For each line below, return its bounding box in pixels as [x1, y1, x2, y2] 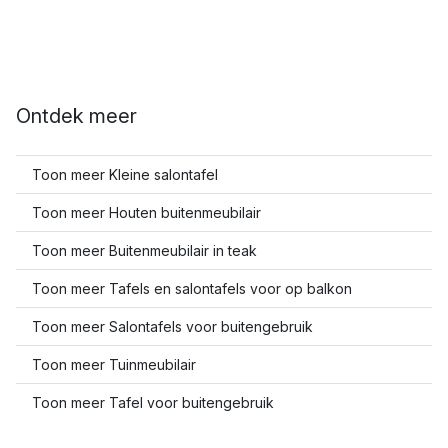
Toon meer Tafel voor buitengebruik [32, 394, 274, 411]
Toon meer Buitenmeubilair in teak [32, 242, 257, 259]
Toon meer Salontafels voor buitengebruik [32, 318, 313, 335]
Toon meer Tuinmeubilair [32, 356, 196, 373]
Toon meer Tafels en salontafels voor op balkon [32, 280, 352, 297]
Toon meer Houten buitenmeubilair [32, 204, 261, 221]
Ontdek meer [16, 104, 137, 128]
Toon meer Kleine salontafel [32, 166, 218, 183]
